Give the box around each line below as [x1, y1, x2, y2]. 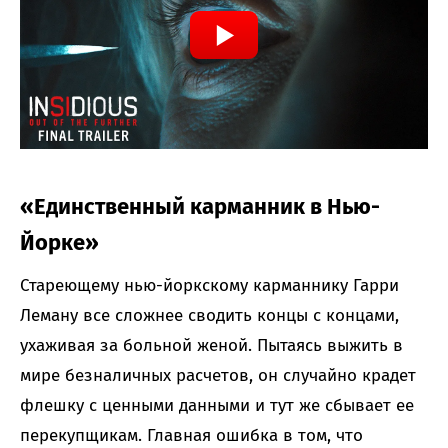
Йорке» [20, 228, 99, 256]
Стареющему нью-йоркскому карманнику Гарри [20, 274, 399, 296]
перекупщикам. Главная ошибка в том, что [20, 424, 363, 446]
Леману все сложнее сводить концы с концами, [20, 304, 399, 326]
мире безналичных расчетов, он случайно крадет [20, 364, 416, 386]
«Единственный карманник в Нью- [20, 192, 380, 220]
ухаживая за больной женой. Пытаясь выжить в [20, 334, 403, 356]
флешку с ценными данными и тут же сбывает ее [20, 394, 414, 416]
